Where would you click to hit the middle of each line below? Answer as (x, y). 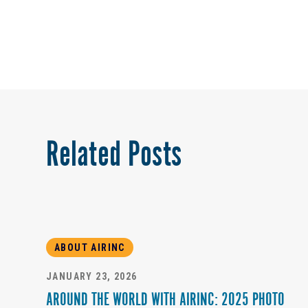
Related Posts (114, 157)
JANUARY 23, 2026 (92, 277)
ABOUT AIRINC (90, 248)
